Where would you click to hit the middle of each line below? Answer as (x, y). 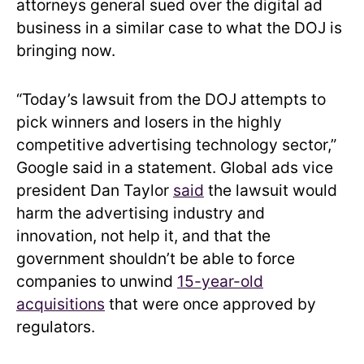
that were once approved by (210, 303)
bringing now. (66, 50)
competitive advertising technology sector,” (176, 144)
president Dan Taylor (95, 190)
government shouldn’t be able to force (156, 258)
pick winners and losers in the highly (149, 121)
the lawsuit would (271, 190)
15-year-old (220, 281)
